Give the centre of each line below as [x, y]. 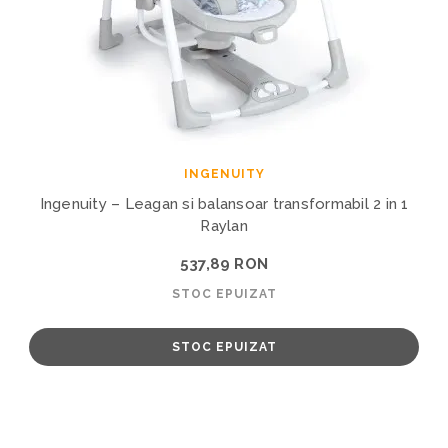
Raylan [224, 225]
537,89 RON [224, 263]
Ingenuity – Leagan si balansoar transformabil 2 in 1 [224, 203]
